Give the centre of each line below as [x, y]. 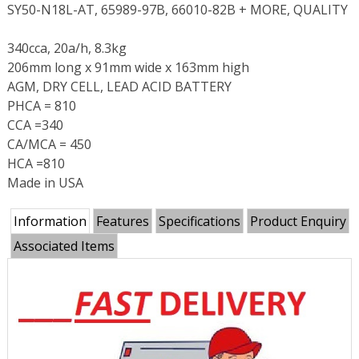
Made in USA [45, 183]
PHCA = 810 [41, 106]
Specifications [199, 222]
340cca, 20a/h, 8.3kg [67, 48]
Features [122, 222]
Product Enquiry [298, 222]
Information [50, 222]
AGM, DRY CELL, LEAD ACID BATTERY [119, 87]
